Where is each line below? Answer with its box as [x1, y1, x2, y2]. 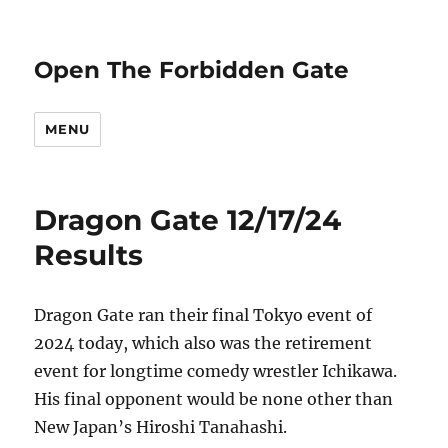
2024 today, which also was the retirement [34, 333, 373, 353]
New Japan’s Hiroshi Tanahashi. [34, 417, 288, 437]
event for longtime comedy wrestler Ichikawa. [34, 361, 398, 381]
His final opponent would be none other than [34, 389, 394, 409]
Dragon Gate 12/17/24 [34, 203, 342, 237]
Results [34, 238, 144, 272]
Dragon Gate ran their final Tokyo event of [34, 305, 373, 325]
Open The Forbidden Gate [34, 56, 350, 84]
